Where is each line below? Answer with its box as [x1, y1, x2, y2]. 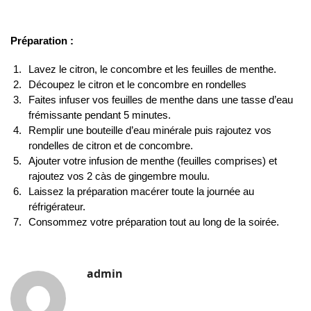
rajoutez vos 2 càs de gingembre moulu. [28, 170, 210, 183]
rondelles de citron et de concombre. [28, 140, 193, 152]
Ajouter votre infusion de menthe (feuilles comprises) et [28, 155, 277, 167]
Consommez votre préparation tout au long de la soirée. [28, 216, 279, 228]
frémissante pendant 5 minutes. [28, 109, 171, 121]
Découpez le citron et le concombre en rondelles [28, 78, 246, 91]
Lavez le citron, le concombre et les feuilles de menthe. [28, 63, 276, 76]
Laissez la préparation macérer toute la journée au [28, 185, 254, 198]
